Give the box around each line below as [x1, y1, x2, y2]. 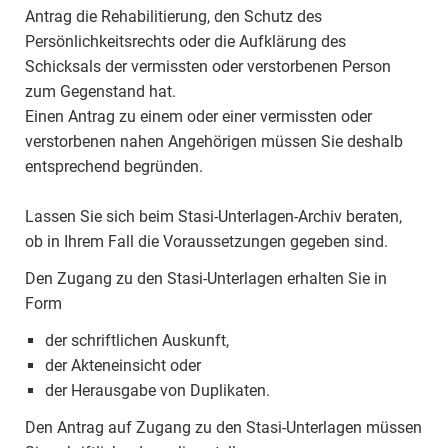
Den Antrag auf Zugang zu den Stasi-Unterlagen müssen [25, 418, 422, 437]
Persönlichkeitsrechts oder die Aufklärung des [25, 32, 346, 51]
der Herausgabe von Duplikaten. [45, 381, 270, 400]
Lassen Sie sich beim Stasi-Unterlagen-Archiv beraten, [25, 207, 402, 226]
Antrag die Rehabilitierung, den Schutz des [25, 7, 322, 26]
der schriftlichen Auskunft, [45, 331, 229, 350]
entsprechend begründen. [25, 157, 203, 176]
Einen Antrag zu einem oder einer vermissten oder [25, 107, 372, 126]
